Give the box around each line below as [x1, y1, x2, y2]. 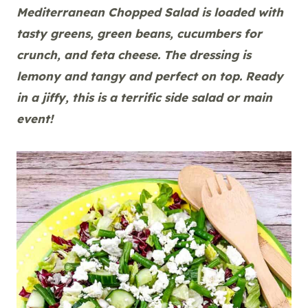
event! [16, 111, 53, 126]
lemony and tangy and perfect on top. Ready [16, 68, 283, 83]
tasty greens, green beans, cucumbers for [16, 25, 262, 41]
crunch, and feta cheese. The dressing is [16, 47, 251, 62]
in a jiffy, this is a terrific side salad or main [16, 89, 272, 104]
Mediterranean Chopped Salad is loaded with [16, 4, 283, 19]
